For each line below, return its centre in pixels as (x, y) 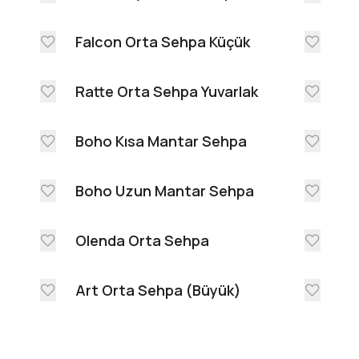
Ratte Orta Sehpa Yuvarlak (167, 92)
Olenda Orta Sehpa (142, 241)
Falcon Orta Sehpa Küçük (163, 42)
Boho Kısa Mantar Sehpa (161, 141)
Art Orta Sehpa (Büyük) (158, 290)
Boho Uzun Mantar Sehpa (165, 191)
